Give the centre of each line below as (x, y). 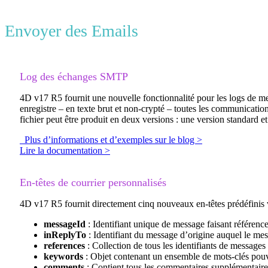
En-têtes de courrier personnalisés (93, 183)
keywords (65, 257)
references (66, 246)
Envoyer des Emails (74, 31)
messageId (66, 224)
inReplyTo (66, 235)
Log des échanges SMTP (74, 77)
